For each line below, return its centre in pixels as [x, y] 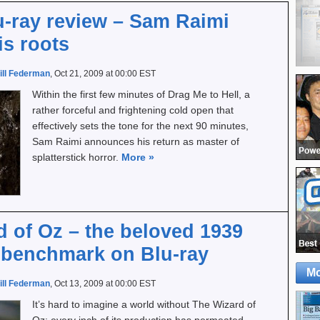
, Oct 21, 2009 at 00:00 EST [103, 74]
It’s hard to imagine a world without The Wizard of [144, 304]
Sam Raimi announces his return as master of [136, 141]
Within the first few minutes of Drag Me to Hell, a [141, 94]
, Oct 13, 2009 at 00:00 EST [103, 284]
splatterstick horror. [77, 157]
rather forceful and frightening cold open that [133, 110]
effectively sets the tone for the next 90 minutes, [140, 126]
